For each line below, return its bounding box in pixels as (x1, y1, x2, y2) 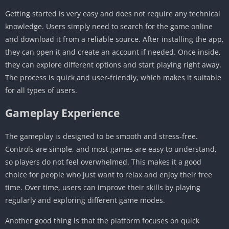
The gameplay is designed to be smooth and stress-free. (5, 131, 198, 142)
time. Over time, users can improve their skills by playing (5, 182, 200, 193)
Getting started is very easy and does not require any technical (5, 9, 220, 19)
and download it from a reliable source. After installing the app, (5, 34, 224, 44)
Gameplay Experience (5, 106, 120, 121)
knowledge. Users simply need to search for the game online (5, 21, 213, 32)
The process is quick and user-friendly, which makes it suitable (5, 73, 221, 83)
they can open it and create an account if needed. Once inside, (5, 47, 221, 57)
